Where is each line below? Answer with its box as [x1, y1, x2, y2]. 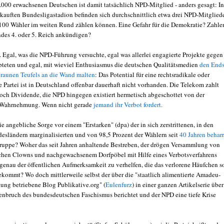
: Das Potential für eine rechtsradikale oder [95, 69, 209, 79]
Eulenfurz [105, 179, 132, 189]
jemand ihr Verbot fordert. [93, 99, 162, 109]
